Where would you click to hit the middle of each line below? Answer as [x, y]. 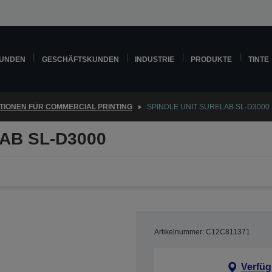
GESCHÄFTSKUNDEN [80, 59]
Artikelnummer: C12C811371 [202, 232]
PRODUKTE [212, 59]
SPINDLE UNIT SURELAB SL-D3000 [208, 107]
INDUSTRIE [155, 59]
